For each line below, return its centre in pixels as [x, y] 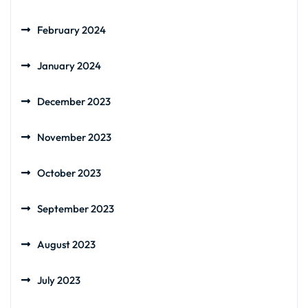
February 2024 [71, 30]
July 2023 [59, 280]
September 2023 [76, 209]
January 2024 [69, 66]
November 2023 [74, 137]
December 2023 [74, 101]
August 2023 [66, 244]
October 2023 [69, 173]
